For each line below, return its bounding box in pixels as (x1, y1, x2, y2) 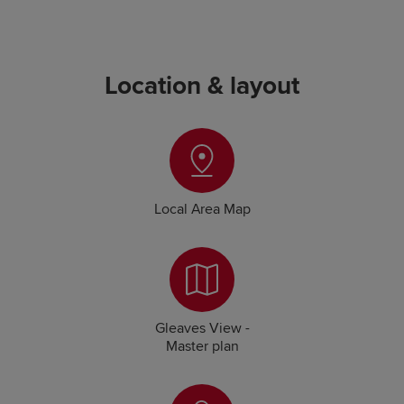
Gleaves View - (154, 319, 250, 338)
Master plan (165, 337, 239, 356)
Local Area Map (153, 200, 251, 219)
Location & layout (105, 70, 299, 102)
